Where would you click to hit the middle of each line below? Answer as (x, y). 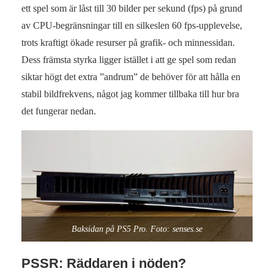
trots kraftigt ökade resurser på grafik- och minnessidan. (128, 42)
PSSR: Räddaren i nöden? (104, 264)
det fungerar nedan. (59, 111)
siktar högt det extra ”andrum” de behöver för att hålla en (131, 76)
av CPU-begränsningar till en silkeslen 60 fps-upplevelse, (132, 25)
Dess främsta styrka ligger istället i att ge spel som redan (129, 59)
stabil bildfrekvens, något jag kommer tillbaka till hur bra (130, 94)
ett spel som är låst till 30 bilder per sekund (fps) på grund (132, 8)
